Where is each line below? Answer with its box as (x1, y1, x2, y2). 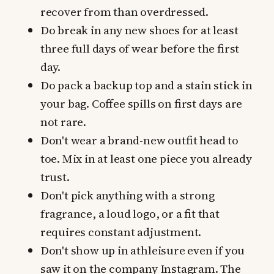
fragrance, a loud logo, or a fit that (40, 205, 220, 221)
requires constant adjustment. (40, 223, 202, 240)
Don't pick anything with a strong (40, 187, 215, 203)
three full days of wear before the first (40, 40, 240, 56)
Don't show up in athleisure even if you (40, 242, 245, 258)
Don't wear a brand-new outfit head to (40, 131, 239, 148)
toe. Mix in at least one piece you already (40, 150, 252, 166)
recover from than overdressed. (40, 3, 209, 20)
